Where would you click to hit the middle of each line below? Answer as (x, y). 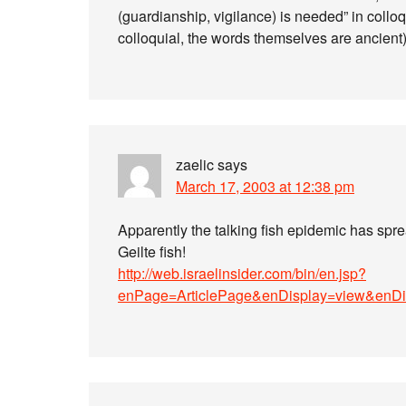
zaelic (195, 164)
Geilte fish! (152, 251)
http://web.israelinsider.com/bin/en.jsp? (242, 273)
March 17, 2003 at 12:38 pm (265, 186)
